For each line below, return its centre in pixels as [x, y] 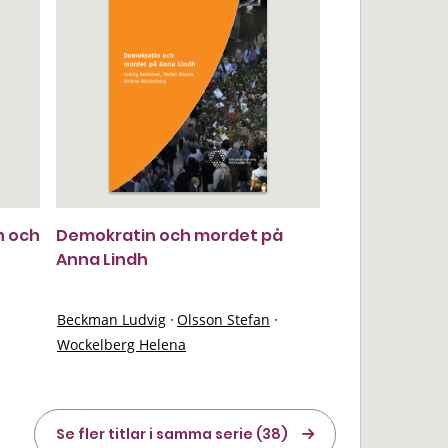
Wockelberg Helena [121, 344]
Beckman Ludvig [111, 319]
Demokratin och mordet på [169, 235]
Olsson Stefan [223, 319]
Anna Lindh [102, 259]
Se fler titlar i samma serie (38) [172, 434]
